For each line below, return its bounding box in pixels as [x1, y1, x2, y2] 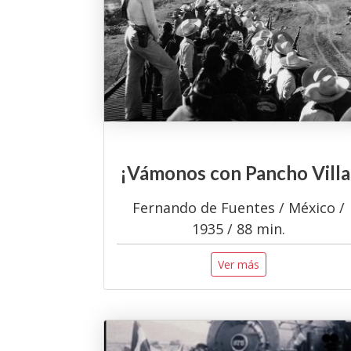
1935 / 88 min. [191, 219, 285, 239]
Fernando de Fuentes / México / [132, 198, 345, 218]
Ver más [217, 257, 259, 273]
